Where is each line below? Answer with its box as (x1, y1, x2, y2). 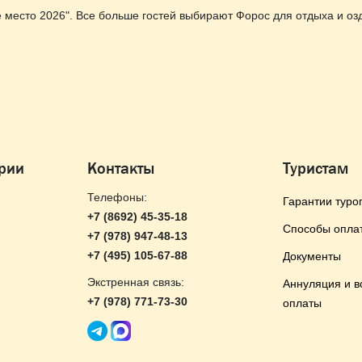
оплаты (283, 297, 322, 309)
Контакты (87, 159, 154, 177)
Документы (283, 250, 341, 263)
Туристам (283, 159, 348, 177)
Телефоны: (87, 191, 147, 204)
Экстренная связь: (87, 276, 184, 288)
